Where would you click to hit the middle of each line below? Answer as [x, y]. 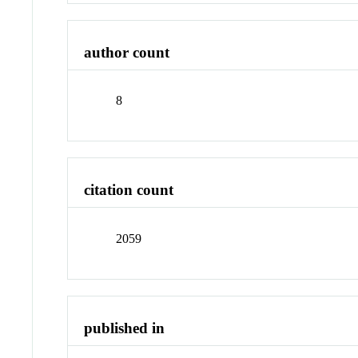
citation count [129, 190]
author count [127, 52]
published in [125, 328]
